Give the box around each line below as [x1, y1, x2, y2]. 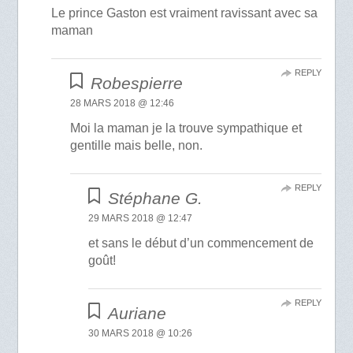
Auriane [108, 303, 167, 322]
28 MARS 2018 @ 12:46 [70, 98, 175, 110]
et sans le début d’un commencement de [87, 236, 314, 250]
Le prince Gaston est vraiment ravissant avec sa [51, 6, 318, 20]
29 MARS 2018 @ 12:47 [87, 213, 192, 224]
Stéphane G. [108, 189, 203, 207]
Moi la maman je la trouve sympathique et [70, 121, 303, 136]
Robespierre [90, 74, 183, 93]
